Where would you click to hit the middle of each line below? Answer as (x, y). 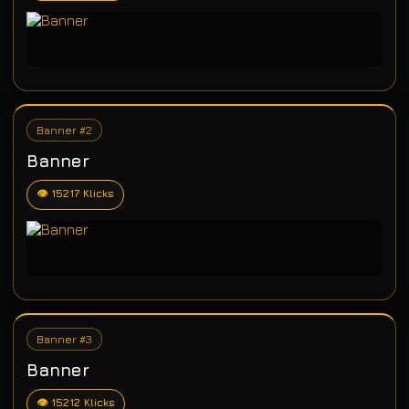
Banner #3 (64, 339)
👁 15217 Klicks (75, 193)
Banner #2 (64, 130)
